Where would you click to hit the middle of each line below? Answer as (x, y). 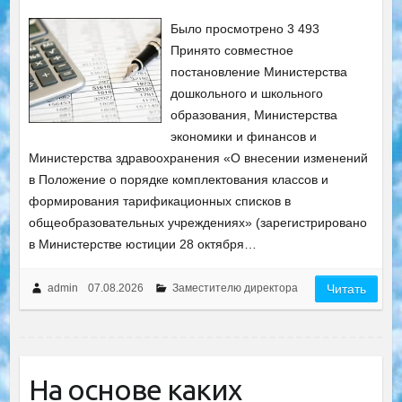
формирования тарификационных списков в (159, 201)
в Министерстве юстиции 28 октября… (142, 244)
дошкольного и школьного (247, 93)
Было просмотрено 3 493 (245, 29)
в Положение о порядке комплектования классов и (178, 179)
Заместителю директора (235, 288)
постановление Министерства (259, 72)
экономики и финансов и (244, 136)
